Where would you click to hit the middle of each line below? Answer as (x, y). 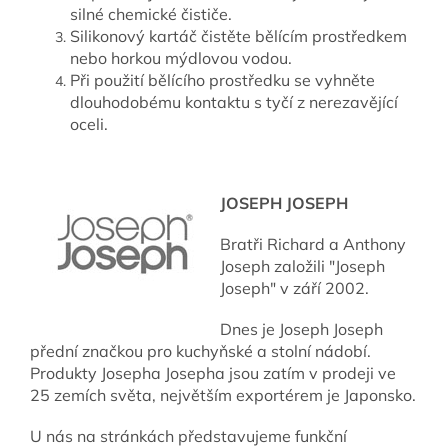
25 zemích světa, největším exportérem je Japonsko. (223, 395)
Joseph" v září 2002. (294, 288)
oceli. (91, 124)
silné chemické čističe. (151, 14)
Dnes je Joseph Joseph (301, 329)
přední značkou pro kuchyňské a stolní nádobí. (200, 351)
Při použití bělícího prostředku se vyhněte (222, 80)
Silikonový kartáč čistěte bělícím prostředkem (238, 36)
